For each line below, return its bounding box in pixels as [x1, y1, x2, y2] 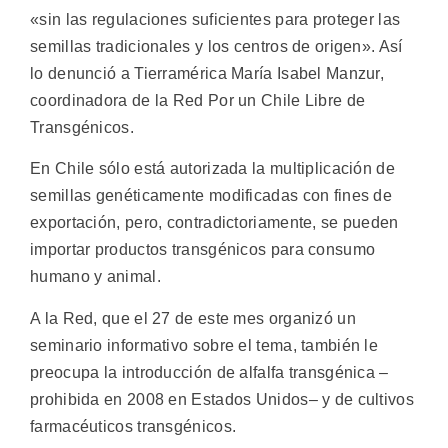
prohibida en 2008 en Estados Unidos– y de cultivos [30, 390, 414, 408]
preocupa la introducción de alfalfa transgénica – [30, 363, 389, 381]
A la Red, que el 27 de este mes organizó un [30, 309, 356, 327]
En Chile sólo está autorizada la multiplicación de [30, 160, 395, 178]
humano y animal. [30, 268, 161, 286]
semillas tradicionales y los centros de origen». [30, 38, 379, 55]
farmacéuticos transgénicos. [30, 417, 237, 435]
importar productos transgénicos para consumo [30, 241, 376, 259]
